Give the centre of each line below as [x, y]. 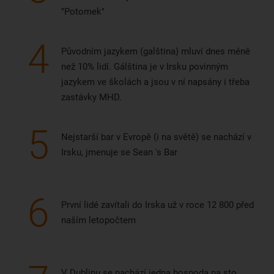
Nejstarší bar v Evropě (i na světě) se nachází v [156, 137]
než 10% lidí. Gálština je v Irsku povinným [145, 67]
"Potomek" [83, 12]
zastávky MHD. [91, 98]
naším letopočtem [98, 220]
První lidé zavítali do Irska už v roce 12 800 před [157, 205]
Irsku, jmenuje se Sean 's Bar [119, 153]
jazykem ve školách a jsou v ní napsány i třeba [155, 82]
